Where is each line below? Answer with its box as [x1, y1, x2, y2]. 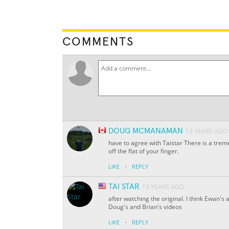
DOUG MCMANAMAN [108, 127, 183, 135]
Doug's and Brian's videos [108, 202, 182, 212]
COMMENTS [62, 36, 134, 49]
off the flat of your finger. [108, 147, 179, 156]
